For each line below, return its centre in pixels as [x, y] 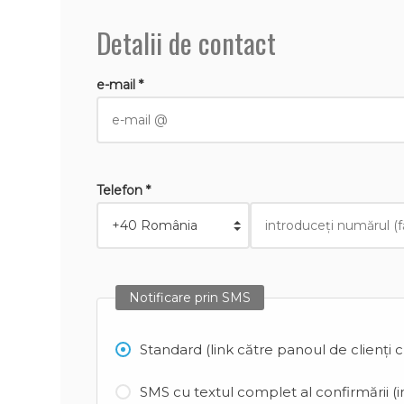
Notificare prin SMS [190, 298]
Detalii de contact [187, 42]
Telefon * [124, 190]
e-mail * [120, 85]
